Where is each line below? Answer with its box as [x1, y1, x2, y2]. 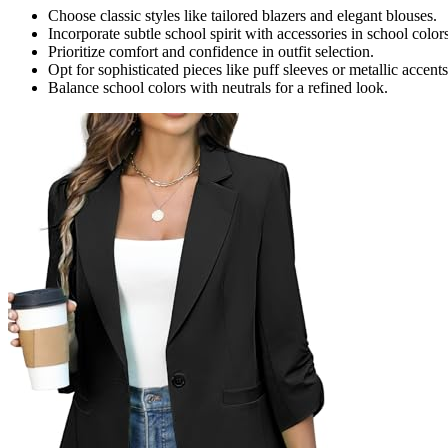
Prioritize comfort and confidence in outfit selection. [48, 42, 374, 60]
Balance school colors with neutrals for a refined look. [48, 78, 388, 96]
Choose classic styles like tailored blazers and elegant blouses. [48, 6, 437, 24]
